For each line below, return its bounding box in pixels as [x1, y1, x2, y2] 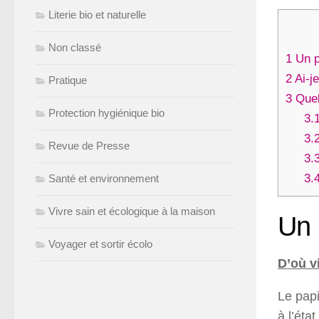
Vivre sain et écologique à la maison [48, 205, 215, 217]
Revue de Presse [48, 140, 130, 152]
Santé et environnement [48, 172, 159, 184]
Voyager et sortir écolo [48, 238, 152, 250]
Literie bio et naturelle [48, 9, 146, 21]
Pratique [48, 74, 87, 86]
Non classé [48, 41, 101, 53]
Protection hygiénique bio [48, 107, 164, 119]
